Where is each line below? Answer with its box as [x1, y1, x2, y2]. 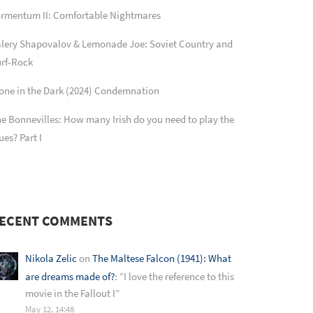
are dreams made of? [25, 269, 115, 283]
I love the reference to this [124, 269, 234, 283]
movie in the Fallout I [25, 286, 115, 300]
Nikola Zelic [25, 251, 77, 265]
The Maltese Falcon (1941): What [92, 251, 231, 265]
